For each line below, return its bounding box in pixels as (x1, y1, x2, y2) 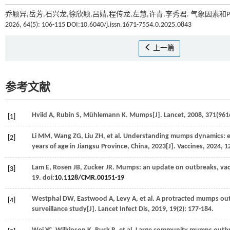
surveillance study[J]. (32, 205, 98, 213)
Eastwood (77, 195, 107, 203)
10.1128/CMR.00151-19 (54, 174, 124, 182)
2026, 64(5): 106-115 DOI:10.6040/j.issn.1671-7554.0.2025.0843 (5, 21, 191, 29)
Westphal (32, 195, 61, 203)
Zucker (84, 164, 104, 171)
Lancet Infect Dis (98, 205, 148, 213)
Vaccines (177, 143, 203, 150)
